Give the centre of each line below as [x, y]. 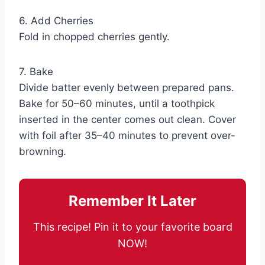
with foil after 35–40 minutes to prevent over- [127, 136]
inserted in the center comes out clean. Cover [127, 120]
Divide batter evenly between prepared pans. [127, 88]
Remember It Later [132, 201]
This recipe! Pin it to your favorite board [132, 227]
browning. [43, 152]
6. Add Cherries [56, 21]
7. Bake [36, 72]
